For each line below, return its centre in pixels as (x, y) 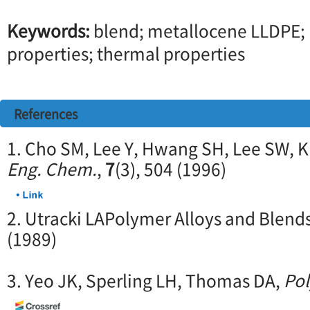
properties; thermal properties (126, 54)
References (46, 114)
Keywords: (50, 31)
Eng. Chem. (52, 169)
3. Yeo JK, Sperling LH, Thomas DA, (145, 281)
